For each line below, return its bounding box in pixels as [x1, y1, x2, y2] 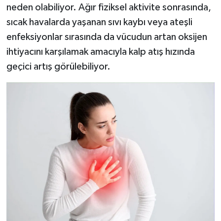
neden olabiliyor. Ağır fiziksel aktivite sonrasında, [6, 2, 211, 12]
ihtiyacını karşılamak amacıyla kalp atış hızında [6, 46, 195, 57]
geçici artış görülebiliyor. [6, 61, 110, 72]
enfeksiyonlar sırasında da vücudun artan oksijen [6, 32, 207, 42]
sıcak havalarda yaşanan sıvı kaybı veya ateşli [6, 17, 192, 27]
